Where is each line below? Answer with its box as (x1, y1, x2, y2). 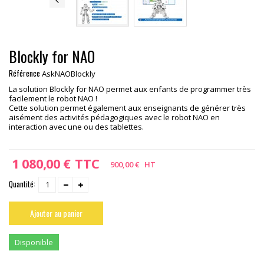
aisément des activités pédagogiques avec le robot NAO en (9, 112, 220, 123)
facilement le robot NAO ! (9, 93, 97, 104)
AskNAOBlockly (42, 68, 95, 79)
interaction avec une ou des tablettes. (9, 121, 144, 132)
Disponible (15, 237, 53, 247)
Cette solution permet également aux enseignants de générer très (9, 103, 246, 113)
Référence (9, 67, 40, 79)
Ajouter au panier (29, 207, 82, 219)
